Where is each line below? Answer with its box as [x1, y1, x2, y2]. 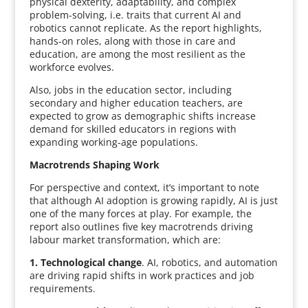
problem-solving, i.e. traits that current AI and [29, 8, 241, 21]
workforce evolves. [29, 60, 114, 74]
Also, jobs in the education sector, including [29, 83, 232, 96]
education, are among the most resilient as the [29, 47, 245, 60]
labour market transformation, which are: [29, 233, 221, 246]
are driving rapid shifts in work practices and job [29, 269, 254, 282]
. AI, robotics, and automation [141, 256, 278, 269]
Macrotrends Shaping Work [29, 158, 159, 171]
